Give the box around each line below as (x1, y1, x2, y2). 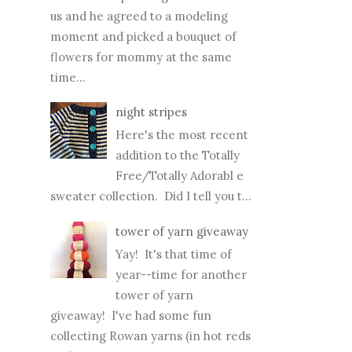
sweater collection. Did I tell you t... (50, 159, 251, 174)
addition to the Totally (115, 118, 240, 134)
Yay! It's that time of (115, 217, 232, 233)
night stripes (115, 75, 187, 90)
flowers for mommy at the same (50, 20, 232, 35)
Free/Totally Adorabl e (115, 138, 244, 154)
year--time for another (115, 237, 247, 253)
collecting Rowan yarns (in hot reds (50, 299, 251, 314)
